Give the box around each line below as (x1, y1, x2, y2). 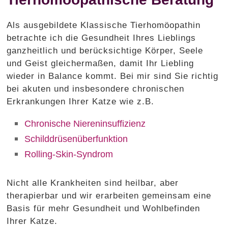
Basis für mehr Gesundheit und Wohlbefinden (7, 203, 201, 213)
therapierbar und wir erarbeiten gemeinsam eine (7, 190, 212, 201)
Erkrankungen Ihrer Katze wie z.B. (7, 96, 155, 106)
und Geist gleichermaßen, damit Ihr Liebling (7, 58, 194, 68)
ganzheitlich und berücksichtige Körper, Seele (7, 45, 204, 55)
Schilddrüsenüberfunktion (24, 133, 128, 144)
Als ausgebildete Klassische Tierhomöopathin (7, 20, 201, 30)
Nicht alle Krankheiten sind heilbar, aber (7, 178, 179, 188)
